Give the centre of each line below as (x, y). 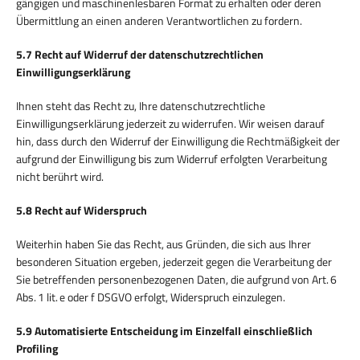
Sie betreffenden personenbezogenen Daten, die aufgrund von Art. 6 (176, 279)
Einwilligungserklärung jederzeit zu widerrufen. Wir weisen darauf (170, 123)
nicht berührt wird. (60, 176)
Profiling (37, 348)
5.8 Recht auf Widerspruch (82, 210)
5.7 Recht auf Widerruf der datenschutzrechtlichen (140, 54)
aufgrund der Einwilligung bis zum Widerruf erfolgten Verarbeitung (172, 158)
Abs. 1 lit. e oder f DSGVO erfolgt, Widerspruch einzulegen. (151, 297)
